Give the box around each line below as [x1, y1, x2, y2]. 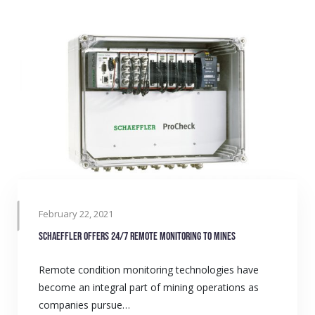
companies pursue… [39, 297, 130, 311]
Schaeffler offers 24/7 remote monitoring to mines [39, 229, 236, 243]
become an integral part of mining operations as [39, 280, 259, 294]
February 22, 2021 [39, 207, 113, 220]
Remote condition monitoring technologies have [39, 262, 259, 276]
